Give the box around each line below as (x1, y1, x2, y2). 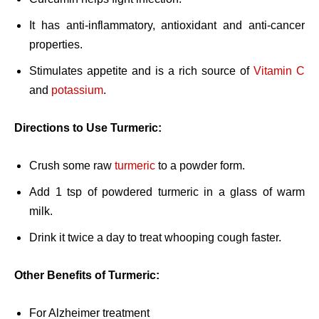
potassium (51, 84, 103, 97)
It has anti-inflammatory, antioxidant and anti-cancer (29, 19, 305, 32)
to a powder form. (155, 159, 245, 172)
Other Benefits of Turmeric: (14, 269, 159, 282)
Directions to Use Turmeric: (14, 122, 162, 135)
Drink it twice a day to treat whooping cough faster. (29, 231, 281, 244)
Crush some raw (29, 159, 115, 172)
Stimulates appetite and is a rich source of (29, 65, 253, 78)
